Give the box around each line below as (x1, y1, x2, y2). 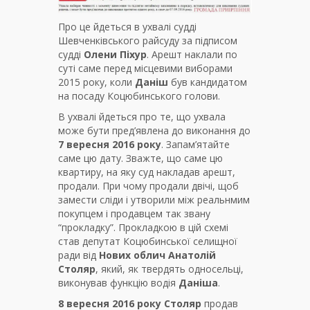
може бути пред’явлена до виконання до (58, 124, 250, 138)
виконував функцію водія (58, 276, 179, 290)
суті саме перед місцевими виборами (58, 62, 232, 75)
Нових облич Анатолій (99, 248, 216, 262)
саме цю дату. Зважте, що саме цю (58, 152, 223, 165)
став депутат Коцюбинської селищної (58, 235, 237, 248)
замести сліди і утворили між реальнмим (58, 193, 250, 207)
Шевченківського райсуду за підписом (58, 34, 237, 48)
